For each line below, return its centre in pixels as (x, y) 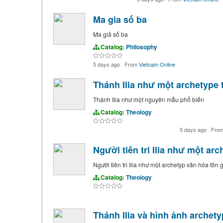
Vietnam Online (157, 64)
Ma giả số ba (110, 34)
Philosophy (141, 47)
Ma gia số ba (120, 19)
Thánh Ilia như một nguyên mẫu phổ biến (148, 99)
